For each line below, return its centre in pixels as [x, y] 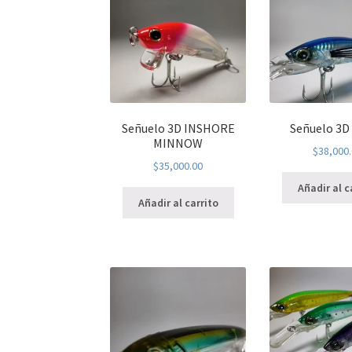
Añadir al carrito [178, 203]
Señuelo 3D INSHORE [178, 128]
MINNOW [178, 143]
